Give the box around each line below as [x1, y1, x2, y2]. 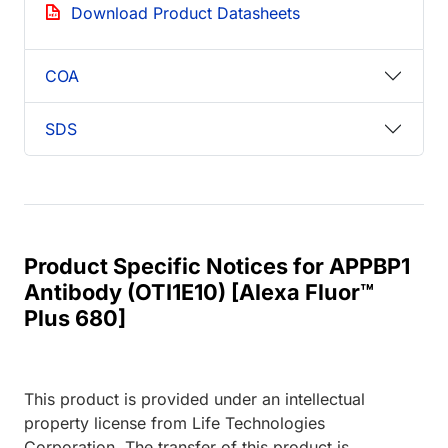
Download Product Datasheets [71, 3, 300, 24]
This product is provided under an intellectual [24, 389, 365, 410]
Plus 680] [24, 305, 126, 332]
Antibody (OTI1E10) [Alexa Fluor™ [24, 279, 374, 306]
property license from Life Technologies [24, 413, 325, 434]
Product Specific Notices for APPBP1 [24, 253, 410, 280]
